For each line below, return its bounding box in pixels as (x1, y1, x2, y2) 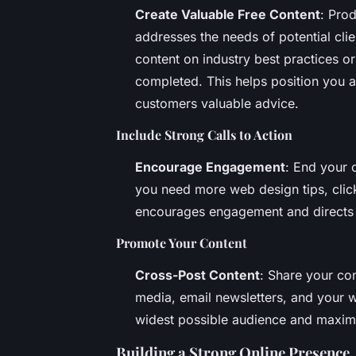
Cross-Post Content (135, 266, 260, 283)
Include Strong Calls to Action (116, 126, 292, 143)
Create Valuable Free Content (135, 6, 320, 22)
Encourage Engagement (135, 158, 285, 175)
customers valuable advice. (135, 95, 299, 111)
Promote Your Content (116, 234, 247, 251)
